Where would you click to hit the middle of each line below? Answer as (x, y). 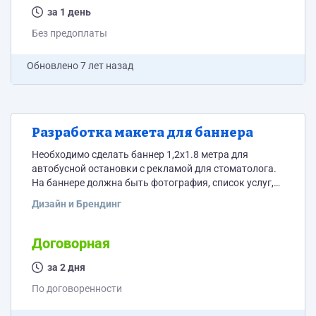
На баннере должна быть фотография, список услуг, (153, 183)
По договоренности (77, 288)
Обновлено (54, 66)
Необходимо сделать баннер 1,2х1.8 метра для (140, 154)
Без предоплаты (69, 33)
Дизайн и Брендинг (77, 204)
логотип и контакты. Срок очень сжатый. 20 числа (150, 197)
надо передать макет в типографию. (116, 211)
